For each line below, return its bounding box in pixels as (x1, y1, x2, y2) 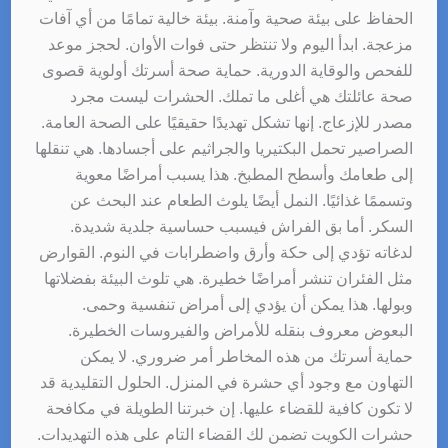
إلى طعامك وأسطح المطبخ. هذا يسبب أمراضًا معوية (75, 165, 414, 183)
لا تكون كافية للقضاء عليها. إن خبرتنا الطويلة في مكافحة (46, 399, 414, 417)
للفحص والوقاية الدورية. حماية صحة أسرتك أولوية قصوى (42, 61, 414, 79)
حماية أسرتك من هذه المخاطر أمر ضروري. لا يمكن (80, 347, 414, 365)
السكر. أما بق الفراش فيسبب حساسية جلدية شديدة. (70, 217, 414, 235)
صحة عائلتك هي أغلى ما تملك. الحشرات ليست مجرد (70, 87, 414, 105)
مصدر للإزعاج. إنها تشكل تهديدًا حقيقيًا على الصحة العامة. (41, 113, 414, 131)
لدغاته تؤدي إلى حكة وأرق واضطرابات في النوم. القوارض (39, 243, 414, 261)
